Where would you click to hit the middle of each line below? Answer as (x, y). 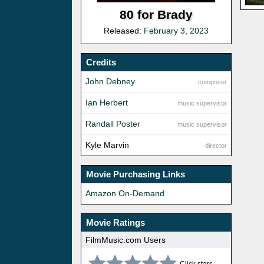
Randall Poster (113, 124)
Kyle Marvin (107, 145)
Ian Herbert (107, 103)
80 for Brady (156, 15)
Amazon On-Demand (125, 194)
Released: (124, 31)
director (216, 146)
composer (213, 82)
